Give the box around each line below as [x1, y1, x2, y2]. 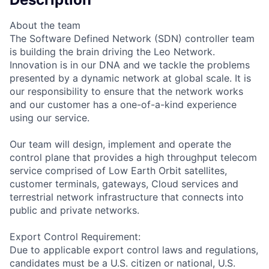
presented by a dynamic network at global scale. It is [10, 71, 251, 84]
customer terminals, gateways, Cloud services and [10, 177, 238, 190]
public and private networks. [10, 204, 139, 216]
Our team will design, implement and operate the [10, 138, 231, 150]
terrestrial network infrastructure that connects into [10, 190, 244, 203]
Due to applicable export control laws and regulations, [10, 243, 258, 256]
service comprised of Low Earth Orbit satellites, [10, 164, 227, 177]
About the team [10, 19, 80, 31]
